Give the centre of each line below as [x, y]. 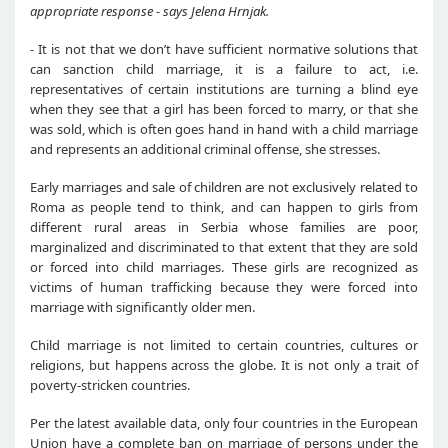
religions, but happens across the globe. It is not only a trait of [224, 364]
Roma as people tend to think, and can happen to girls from [224, 206]
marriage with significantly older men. [142, 306]
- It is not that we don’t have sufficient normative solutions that [224, 48]
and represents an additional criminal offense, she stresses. [205, 148]
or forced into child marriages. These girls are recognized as [224, 266]
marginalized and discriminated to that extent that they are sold [224, 246]
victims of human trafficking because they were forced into [224, 286]
